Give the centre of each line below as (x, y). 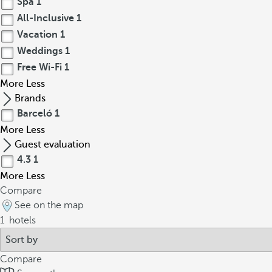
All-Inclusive (46, 18)
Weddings (40, 51)
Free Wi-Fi (39, 67)
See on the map (49, 205)
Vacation (37, 35)
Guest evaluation (53, 144)
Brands (30, 98)
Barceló (35, 114)
